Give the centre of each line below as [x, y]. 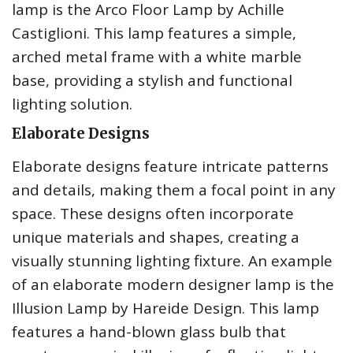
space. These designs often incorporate [153, 214]
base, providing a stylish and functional [152, 81]
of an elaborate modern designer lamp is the [173, 285]
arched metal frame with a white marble [157, 57]
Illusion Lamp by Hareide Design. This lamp [165, 308]
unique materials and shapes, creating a [156, 238]
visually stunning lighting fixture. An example [172, 261]
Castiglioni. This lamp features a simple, [154, 33]
